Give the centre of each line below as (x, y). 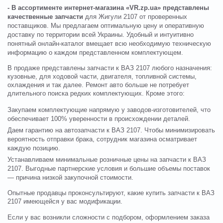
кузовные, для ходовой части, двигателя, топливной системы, (102, 77)
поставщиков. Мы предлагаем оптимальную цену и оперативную (106, 26)
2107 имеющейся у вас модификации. (65, 202)
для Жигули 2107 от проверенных (136, 17)
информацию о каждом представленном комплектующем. (95, 53)
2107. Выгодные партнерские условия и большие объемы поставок (109, 169)
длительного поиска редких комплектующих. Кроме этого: (96, 94)
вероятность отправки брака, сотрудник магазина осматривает (102, 140)
